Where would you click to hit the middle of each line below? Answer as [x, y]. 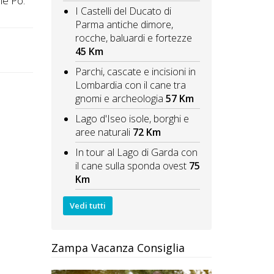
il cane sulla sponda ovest [131, 166]
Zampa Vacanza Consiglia [118, 247]
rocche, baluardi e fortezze [133, 38]
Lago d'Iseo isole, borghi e [132, 119]
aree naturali [102, 132]
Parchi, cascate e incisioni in [135, 72]
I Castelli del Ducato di [123, 11]
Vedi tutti [87, 205]
